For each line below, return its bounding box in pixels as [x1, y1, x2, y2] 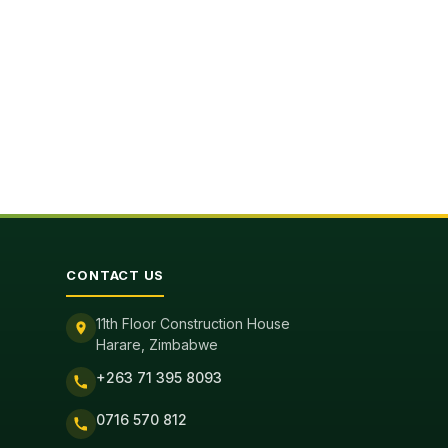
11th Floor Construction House [96, 315, 291, 332]
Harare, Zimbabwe [96, 336, 219, 353]
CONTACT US [66, 267, 165, 283]
